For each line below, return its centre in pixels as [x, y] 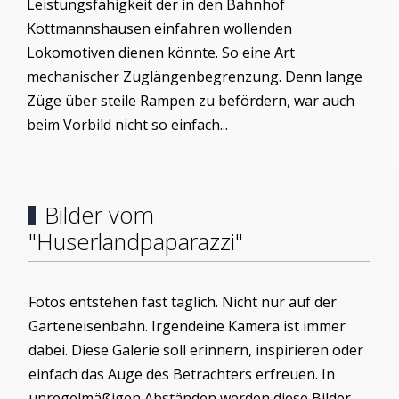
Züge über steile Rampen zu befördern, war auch [191, 100]
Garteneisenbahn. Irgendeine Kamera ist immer [187, 326]
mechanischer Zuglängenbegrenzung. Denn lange [195, 76]
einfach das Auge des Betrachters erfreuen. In [182, 375]
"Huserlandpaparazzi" [136, 242]
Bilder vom [99, 216]
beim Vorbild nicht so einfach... [127, 124]
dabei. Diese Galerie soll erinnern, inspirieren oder [196, 350]
